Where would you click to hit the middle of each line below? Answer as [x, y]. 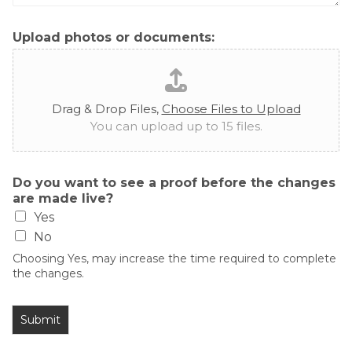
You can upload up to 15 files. [176, 126]
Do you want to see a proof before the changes [174, 183]
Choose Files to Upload [231, 109]
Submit [40, 320]
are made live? [63, 199]
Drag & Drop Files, [106, 109]
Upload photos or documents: [114, 38]
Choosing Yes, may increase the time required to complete [174, 259]
